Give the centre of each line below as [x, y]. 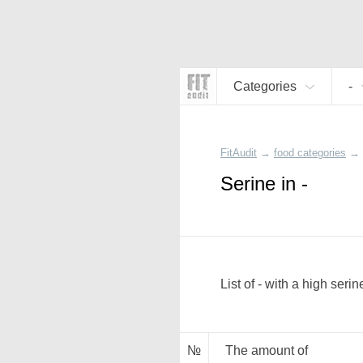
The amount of [267, 350]
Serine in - [264, 184]
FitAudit [239, 153]
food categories [310, 153]
